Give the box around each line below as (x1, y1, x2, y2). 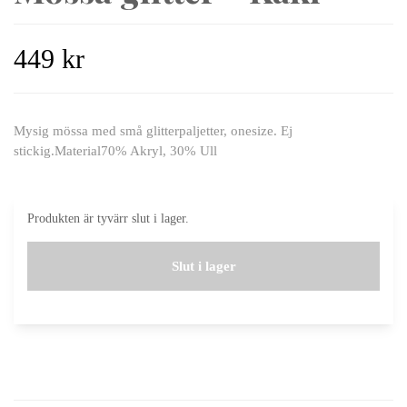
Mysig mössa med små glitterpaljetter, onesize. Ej (14, 124, 293, 138)
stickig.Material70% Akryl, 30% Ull (14, 144, 217, 158)
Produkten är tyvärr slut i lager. (27, 210, 189, 225)
